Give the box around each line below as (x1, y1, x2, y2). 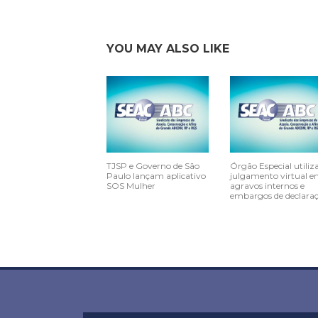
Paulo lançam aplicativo (106, 170, 206, 182)
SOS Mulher (106, 180, 155, 192)
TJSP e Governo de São (106, 160, 199, 172)
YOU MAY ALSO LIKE (106, 42, 229, 56)
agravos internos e (229, 180, 305, 192)
